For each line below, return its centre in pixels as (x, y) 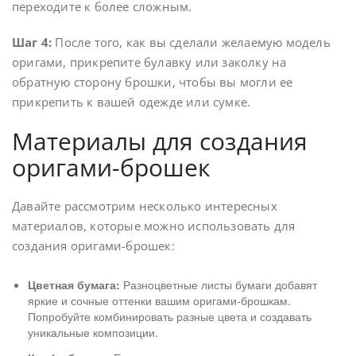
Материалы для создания (160, 141)
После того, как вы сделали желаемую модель (191, 42)
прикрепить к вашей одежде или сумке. (132, 101)
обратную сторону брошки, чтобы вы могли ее (153, 81)
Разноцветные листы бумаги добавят (219, 284)
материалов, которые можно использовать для (154, 225)
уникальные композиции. (93, 332)
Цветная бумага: (74, 284)
